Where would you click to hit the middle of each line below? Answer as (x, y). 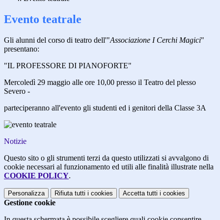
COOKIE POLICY (36, 176)
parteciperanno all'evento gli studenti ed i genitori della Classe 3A (105, 108)
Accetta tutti (140, 193)
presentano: (22, 49)
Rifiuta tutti (70, 193)
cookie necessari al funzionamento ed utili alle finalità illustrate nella (109, 167)
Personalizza (26, 193)
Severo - (17, 91)
